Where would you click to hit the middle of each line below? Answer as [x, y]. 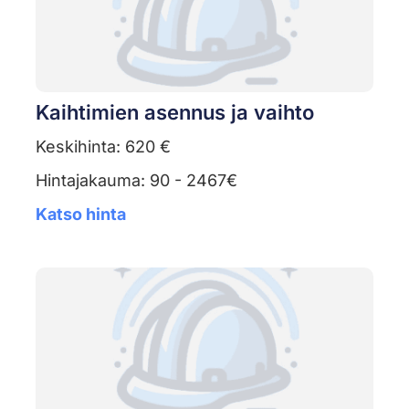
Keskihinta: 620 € [103, 147]
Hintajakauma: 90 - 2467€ [136, 181]
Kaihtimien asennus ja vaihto [174, 113]
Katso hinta [80, 215]
